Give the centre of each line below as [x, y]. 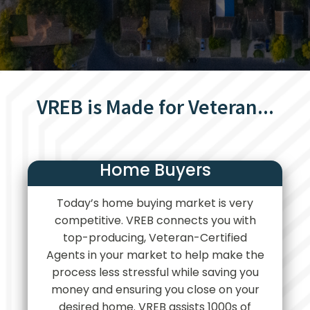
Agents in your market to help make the [155, 255]
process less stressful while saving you [155, 272]
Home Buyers [155, 170]
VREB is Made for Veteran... [155, 107]
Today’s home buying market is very [155, 203]
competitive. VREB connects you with [155, 220]
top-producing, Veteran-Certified [155, 238]
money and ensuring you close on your [155, 290]
